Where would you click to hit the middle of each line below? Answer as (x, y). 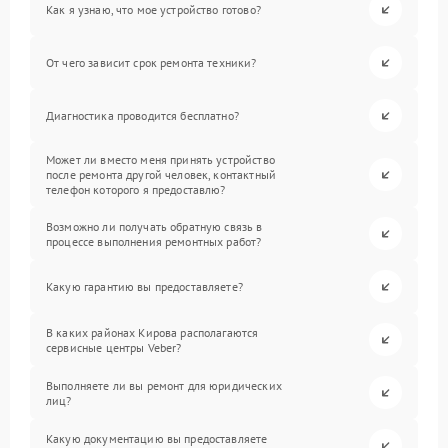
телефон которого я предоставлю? (136, 189)
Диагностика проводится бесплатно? (142, 115)
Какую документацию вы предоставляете (157, 438)
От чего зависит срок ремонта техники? (151, 62)
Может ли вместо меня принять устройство (160, 159)
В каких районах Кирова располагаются (152, 332)
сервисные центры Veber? (114, 347)
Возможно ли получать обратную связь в (154, 226)
